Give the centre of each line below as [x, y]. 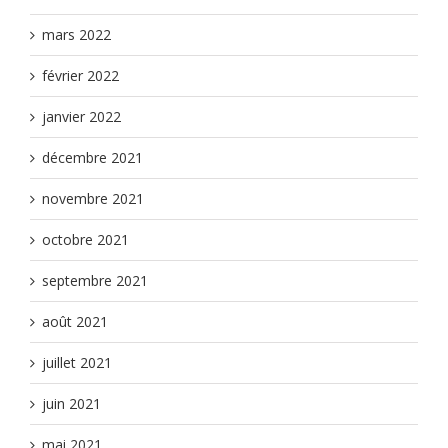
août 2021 [75, 322]
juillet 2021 [77, 363]
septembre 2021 [95, 281]
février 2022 [80, 76]
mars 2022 [76, 35]
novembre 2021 [93, 199]
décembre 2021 [92, 158]
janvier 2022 [81, 117]
